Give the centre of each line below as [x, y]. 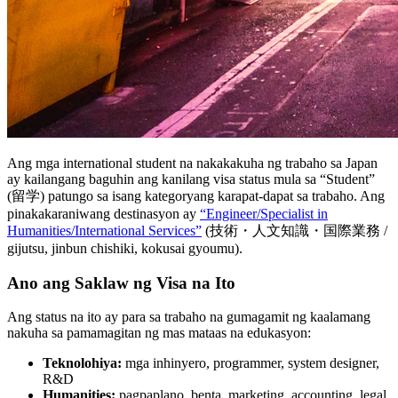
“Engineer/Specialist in [264, 213]
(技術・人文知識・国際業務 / [295, 230]
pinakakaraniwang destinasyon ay [103, 213]
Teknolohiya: [82, 363]
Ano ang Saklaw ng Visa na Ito [121, 283]
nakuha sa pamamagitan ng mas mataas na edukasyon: [159, 333]
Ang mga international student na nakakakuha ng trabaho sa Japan [192, 163]
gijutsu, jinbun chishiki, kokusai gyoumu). [125, 248]
